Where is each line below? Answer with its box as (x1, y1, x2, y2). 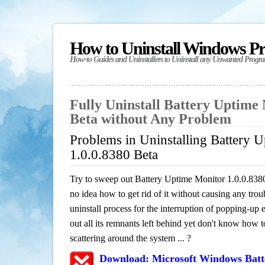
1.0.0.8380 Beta (70, 147, 158, 162)
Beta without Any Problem (70, 111, 231, 127)
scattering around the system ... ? (70, 233, 191, 243)
